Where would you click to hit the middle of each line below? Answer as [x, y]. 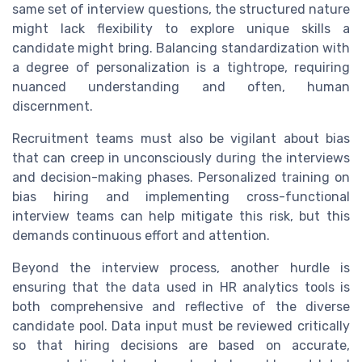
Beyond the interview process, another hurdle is [181, 268]
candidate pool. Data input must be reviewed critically [181, 326]
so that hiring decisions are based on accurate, [181, 346]
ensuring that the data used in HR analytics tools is [181, 288]
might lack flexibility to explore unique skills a [181, 29]
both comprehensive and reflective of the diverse [181, 307]
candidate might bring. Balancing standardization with [181, 48]
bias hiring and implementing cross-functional [181, 197]
